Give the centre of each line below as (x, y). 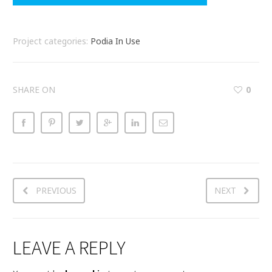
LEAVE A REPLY (69, 248)
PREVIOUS (56, 191)
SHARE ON (34, 90)
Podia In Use (115, 41)
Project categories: (52, 41)
